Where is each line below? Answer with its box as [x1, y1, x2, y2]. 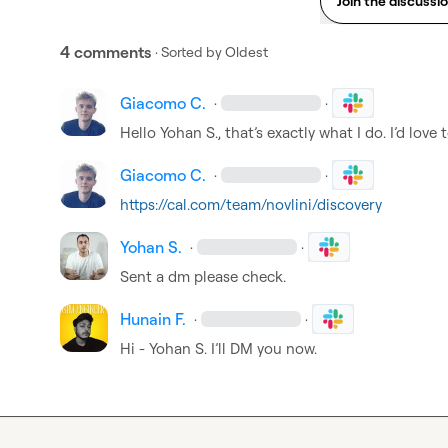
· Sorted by [155, 43, 222, 60]
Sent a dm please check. [120, 267, 286, 286]
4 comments [60, 42, 151, 62]
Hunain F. [120, 309, 186, 329]
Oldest [225, 43, 268, 60]
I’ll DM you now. [207, 339, 317, 358]
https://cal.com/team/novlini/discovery [120, 195, 382, 214]
